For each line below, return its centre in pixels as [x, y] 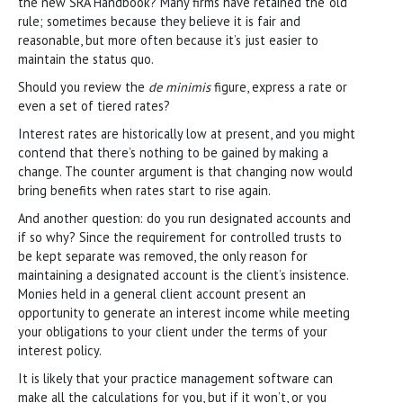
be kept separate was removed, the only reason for [163, 255]
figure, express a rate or [279, 86]
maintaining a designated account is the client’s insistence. [183, 274]
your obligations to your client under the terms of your [173, 331]
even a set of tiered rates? [94, 105]
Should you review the [83, 86]
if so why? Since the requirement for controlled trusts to [180, 237]
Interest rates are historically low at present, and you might [187, 133]
